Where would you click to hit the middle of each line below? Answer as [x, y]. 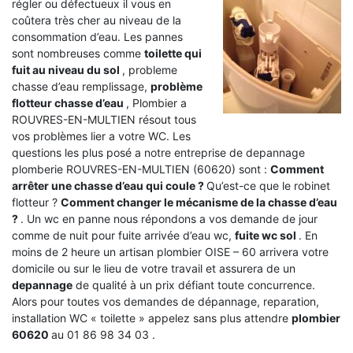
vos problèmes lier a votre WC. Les [101, 136]
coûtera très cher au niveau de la [97, 20]
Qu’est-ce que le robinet [268, 185]
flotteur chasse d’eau [69, 102]
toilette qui [173, 53]
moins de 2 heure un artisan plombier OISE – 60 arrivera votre [170, 251]
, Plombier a [156, 102]
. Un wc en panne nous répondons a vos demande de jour [169, 218]
